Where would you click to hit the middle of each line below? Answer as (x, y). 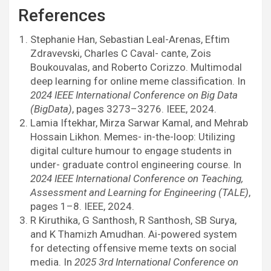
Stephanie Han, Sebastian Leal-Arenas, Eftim (130, 40)
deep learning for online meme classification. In (138, 81)
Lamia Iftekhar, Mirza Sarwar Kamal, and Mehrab (139, 123)
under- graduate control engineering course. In (136, 165)
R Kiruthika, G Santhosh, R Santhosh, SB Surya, (133, 220)
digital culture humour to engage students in (131, 151)
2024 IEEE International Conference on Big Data (134, 95)
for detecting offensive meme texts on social (133, 248)
